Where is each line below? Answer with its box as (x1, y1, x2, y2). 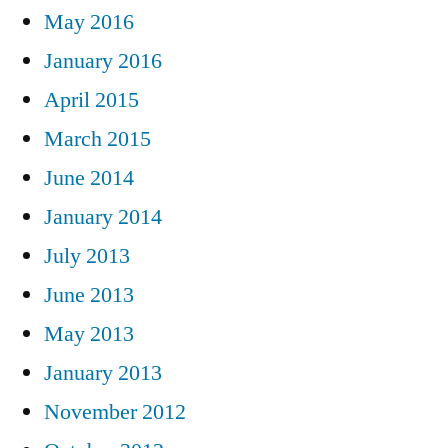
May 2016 (44, 7, 134, 36)
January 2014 (44, 202, 162, 231)
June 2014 (44, 163, 134, 192)
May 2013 (44, 319, 134, 348)
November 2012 (44, 397, 186, 426)
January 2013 (44, 358, 162, 387)
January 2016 (44, 46, 162, 75)
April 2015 (44, 85, 139, 114)
